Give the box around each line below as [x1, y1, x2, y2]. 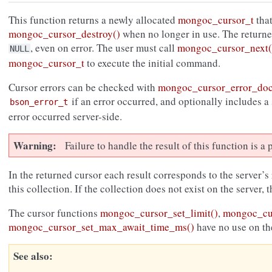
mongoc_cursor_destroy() [8, 27, 120, 41]
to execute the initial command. [84, 56, 220, 70]
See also [13, 248, 49, 264]
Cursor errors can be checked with [8, 80, 158, 95]
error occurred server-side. [8, 109, 122, 124]
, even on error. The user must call [30, 41, 177, 55]
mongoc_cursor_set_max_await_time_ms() [8, 220, 194, 234]
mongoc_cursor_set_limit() [100, 206, 218, 220]
